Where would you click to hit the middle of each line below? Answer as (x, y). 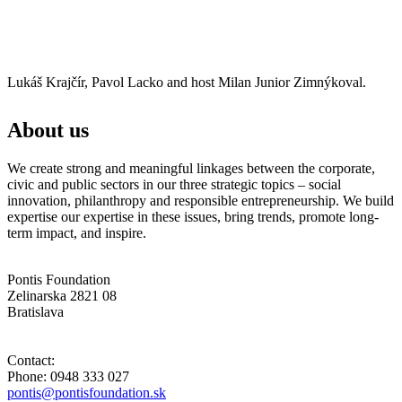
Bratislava (35, 311)
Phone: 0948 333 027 (68, 376)
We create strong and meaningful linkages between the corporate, (191, 168)
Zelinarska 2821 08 (62, 295)
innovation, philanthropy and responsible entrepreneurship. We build (201, 200)
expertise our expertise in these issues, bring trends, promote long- (193, 216)
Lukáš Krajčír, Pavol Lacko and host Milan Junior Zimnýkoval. (187, 82)
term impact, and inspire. (77, 232)
